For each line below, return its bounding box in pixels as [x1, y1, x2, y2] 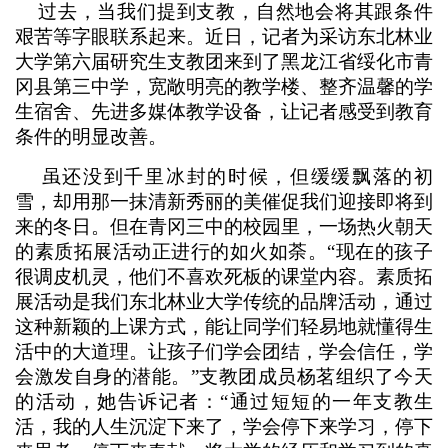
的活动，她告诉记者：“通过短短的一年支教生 [15, 391, 433, 412]
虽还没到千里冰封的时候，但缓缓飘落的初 [15, 166, 433, 187]
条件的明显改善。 [15, 126, 167, 147]
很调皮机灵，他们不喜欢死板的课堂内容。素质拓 [15, 266, 433, 287]
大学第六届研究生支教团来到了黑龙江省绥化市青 [15, 51, 433, 72]
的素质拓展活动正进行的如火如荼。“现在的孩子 [15, 241, 433, 262]
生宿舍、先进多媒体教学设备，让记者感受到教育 [15, 101, 433, 122]
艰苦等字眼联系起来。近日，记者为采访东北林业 [15, 26, 433, 47]
